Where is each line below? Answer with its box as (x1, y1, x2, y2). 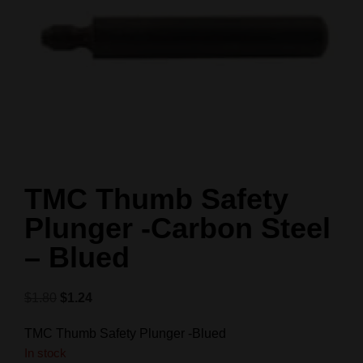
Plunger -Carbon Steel (24, 211, 331, 246)
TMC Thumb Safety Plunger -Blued (24, 327, 226, 341)
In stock (24, 347, 66, 361)
